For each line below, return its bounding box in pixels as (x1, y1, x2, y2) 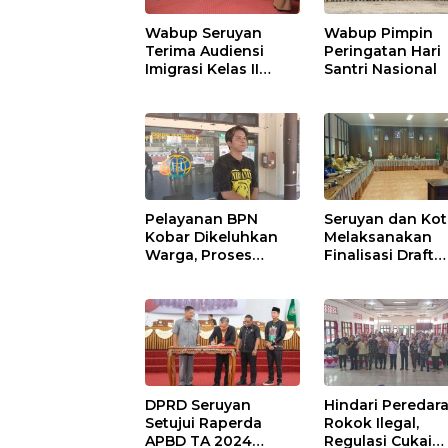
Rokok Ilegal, (324, 414, 420, 433)
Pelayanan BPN (145, 210, 258, 229)
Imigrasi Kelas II (145, 60, 259, 79)
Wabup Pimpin (324, 24, 434, 43)
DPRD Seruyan (145, 396, 251, 415)
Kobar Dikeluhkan (145, 228, 278, 247)
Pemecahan (145, 264, 234, 283)
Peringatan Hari (324, 42, 442, 61)
